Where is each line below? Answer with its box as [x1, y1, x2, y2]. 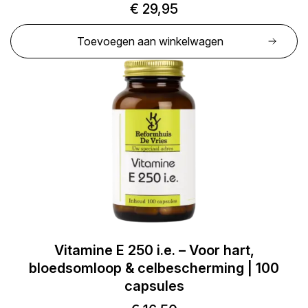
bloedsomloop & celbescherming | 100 [29, 260, 279, 276]
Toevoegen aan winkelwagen [76, 34, 223, 48]
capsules [124, 278, 184, 294]
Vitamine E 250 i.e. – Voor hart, [54, 242, 254, 258]
